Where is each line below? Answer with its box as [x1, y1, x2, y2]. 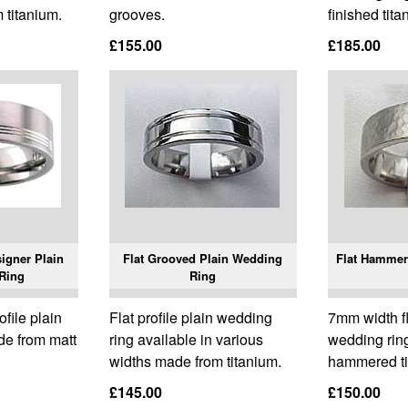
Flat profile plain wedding [108, 307, 272, 329]
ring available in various [108, 329, 263, 351]
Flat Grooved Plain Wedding [123, 250, 283, 268]
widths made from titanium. [108, 351, 281, 372]
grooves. [108, 4, 165, 25]
